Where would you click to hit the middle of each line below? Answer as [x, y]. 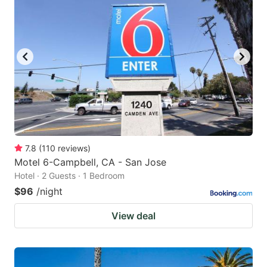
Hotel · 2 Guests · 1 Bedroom [69, 175]
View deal [133, 215]
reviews [73, 148]
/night [49, 191]
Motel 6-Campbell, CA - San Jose [90, 162]
